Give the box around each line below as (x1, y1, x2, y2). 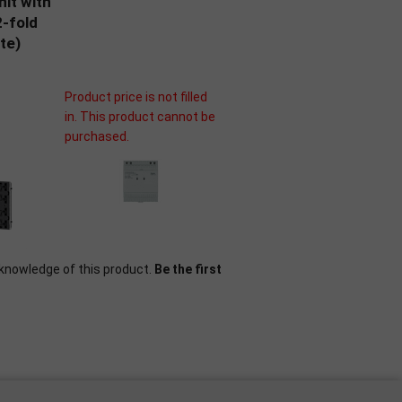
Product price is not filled (65, 90, 207, 104)
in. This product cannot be (65, 109, 215, 124)
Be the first (154, 262, 222, 276)
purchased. (65, 129, 129, 144)
